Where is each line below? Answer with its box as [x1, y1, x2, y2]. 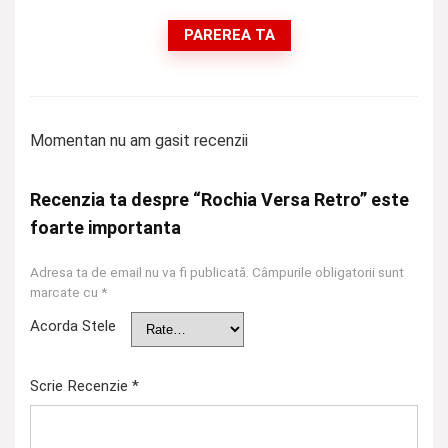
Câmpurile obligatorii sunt [252, 264, 404, 281]
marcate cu [30, 284, 101, 301]
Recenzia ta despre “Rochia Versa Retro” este [30, 189, 409, 211]
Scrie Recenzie [30, 377, 132, 396]
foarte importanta [30, 217, 181, 239]
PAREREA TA [183, 26, 275, 45]
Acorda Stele [30, 317, 116, 336]
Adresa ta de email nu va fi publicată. [30, 264, 249, 281]
